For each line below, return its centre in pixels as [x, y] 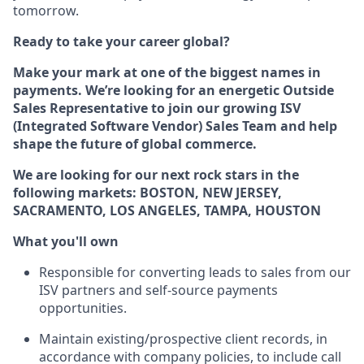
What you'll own [66, 241]
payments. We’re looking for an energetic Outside [173, 90]
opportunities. [83, 308]
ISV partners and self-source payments [158, 290]
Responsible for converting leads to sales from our [195, 272]
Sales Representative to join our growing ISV [157, 108]
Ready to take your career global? [121, 41]
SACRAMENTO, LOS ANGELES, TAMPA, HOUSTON [167, 210]
